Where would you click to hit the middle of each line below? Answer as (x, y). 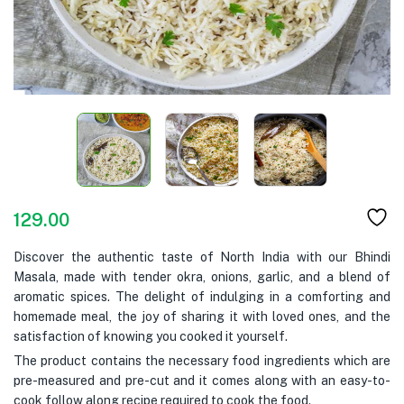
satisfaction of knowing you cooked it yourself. (151, 336)
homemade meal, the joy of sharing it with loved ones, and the (202, 317)
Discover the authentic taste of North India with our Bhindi (202, 257)
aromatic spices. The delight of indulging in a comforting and (202, 297)
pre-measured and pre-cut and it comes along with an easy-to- (202, 381)
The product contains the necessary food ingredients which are (202, 361)
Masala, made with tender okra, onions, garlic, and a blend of (202, 277)
